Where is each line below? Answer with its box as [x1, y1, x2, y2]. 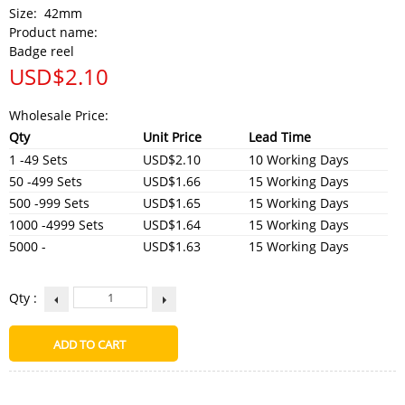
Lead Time [249, 127, 311, 146]
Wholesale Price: [9, 106, 108, 124]
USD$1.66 [143, 172, 201, 190]
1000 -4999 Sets [9, 215, 104, 233]
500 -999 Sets [9, 193, 89, 212]
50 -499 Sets [9, 172, 82, 190]
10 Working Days [249, 150, 349, 168]
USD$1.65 [143, 193, 201, 212]
